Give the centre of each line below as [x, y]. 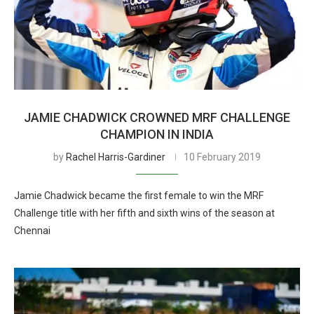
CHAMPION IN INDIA [157, 134]
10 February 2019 [222, 157]
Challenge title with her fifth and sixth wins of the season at [144, 213]
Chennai [32, 231]
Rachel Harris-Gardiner [116, 157]
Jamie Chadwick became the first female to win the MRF [139, 196]
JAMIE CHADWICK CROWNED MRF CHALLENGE [157, 117]
